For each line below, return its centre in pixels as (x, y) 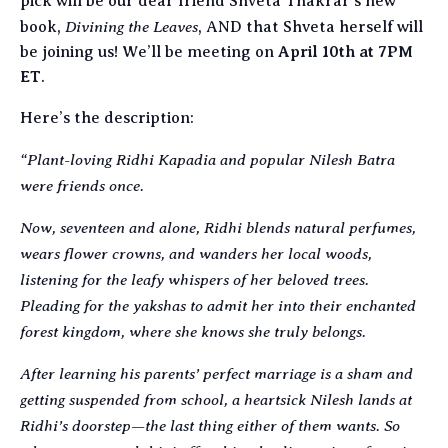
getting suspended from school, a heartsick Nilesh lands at (216, 400)
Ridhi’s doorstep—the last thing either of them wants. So (210, 426)
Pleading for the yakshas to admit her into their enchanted (218, 306)
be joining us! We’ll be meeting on (149, 52)
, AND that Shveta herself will (310, 27)
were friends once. (82, 186)
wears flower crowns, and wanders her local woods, (196, 254)
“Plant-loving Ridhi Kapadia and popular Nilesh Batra (207, 160)
